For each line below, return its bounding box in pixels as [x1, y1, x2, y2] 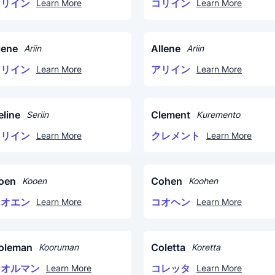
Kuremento [196, 109, 240, 120]
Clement [151, 109, 190, 121]
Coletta [151, 241, 185, 254]
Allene [151, 42, 180, 55]
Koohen [188, 176, 218, 186]
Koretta [192, 242, 220, 252]
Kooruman [39, 242, 79, 252]
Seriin [26, 109, 48, 120]
